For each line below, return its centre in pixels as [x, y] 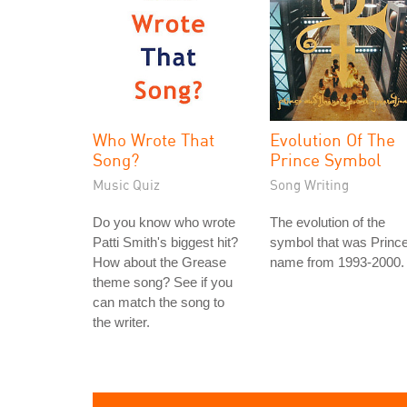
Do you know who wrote [164, 222]
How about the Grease [159, 262]
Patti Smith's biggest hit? [165, 242]
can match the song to [159, 302]
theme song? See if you [163, 282]
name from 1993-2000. [337, 262]
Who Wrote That [154, 139]
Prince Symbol [326, 159]
